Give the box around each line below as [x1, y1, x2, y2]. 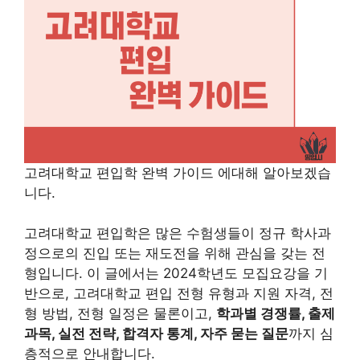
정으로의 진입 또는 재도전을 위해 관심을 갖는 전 [24, 245, 325, 262]
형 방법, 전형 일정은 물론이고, [24, 305, 216, 322]
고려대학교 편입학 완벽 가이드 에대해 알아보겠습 [24, 164, 331, 181]
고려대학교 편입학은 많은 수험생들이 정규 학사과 [24, 225, 331, 242]
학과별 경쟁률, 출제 [216, 305, 335, 322]
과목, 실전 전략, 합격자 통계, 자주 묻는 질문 [24, 325, 288, 342]
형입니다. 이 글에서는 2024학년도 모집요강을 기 [24, 265, 328, 282]
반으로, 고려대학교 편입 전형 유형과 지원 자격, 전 [24, 285, 333, 302]
